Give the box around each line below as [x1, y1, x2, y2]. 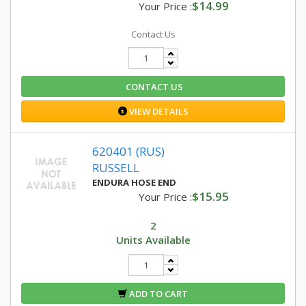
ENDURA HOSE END [92, 176, 176, 189]
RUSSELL [92, 160, 139, 176]
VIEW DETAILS [126, 105, 189, 117]
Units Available [115, 233, 191, 247]
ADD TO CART [127, 288, 188, 300]
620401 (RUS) [92, 143, 165, 159]
